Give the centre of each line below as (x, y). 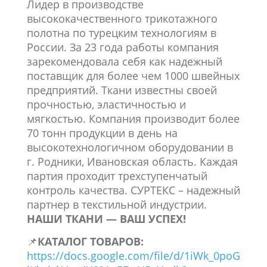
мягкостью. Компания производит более (133, 119)
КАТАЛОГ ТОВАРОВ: (90, 241)
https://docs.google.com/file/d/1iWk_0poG (133, 256)
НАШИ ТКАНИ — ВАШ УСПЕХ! (106, 219)
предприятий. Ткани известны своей (122, 90)
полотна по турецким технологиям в (121, 33)
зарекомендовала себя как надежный (124, 61)
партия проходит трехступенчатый (117, 176)
